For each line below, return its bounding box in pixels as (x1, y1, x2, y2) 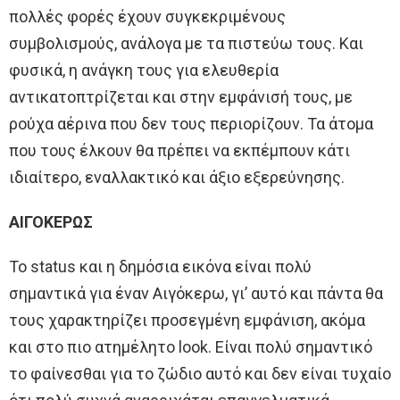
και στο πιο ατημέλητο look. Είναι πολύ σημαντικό (9, 337, 372, 356)
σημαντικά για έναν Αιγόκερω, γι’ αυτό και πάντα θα (9, 283, 383, 303)
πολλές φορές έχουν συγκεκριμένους (9, 6, 286, 26)
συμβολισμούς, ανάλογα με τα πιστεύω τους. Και (9, 33, 363, 53)
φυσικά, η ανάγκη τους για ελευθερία (9, 60, 279, 79)
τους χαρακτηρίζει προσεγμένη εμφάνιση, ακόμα (9, 310, 365, 329)
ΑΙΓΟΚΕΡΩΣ (9, 212, 93, 231)
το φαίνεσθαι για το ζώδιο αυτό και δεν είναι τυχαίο (9, 363, 391, 383)
